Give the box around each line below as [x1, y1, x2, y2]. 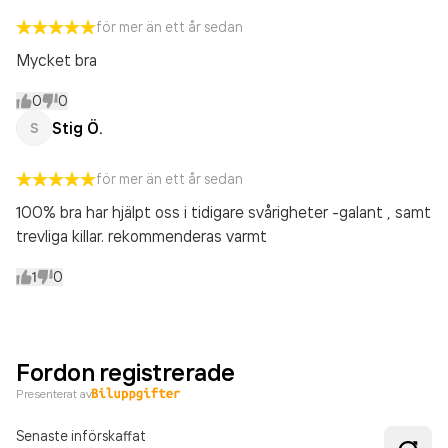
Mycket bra [16, 50, 97, 70]
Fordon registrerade [16, 357, 235, 387]
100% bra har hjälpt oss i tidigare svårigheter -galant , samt [16, 202, 431, 222]
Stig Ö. [52, 118, 102, 138]
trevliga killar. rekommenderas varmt [16, 226, 267, 246]
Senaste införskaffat [16, 427, 146, 444]
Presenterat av [16, 386, 92, 401]
